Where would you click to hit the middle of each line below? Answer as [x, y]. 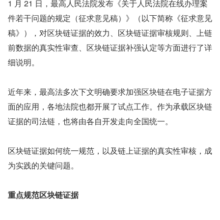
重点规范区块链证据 [43, 195]
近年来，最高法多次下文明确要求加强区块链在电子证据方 [110, 92]
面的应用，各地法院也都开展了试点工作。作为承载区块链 [110, 106]
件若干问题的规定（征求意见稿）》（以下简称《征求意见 [110, 18]
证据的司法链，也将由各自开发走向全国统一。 [90, 121]
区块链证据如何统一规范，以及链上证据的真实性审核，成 [110, 151]
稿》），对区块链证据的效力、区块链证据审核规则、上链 [110, 33]
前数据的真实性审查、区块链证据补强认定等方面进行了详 [110, 47]
